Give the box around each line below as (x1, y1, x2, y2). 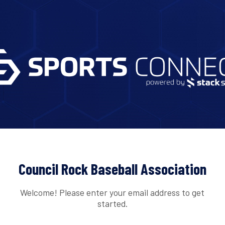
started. (97, 197, 128, 209)
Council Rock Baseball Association (19, 160, 206, 178)
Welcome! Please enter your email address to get (20, 186, 205, 198)
